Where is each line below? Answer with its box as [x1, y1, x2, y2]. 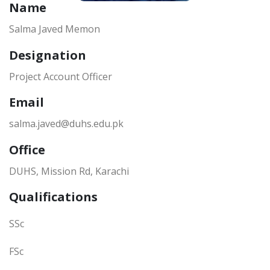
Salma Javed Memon [9, 22, 100, 36]
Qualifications [9, 189, 98, 206]
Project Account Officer [9, 69, 112, 83]
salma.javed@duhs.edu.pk [9, 117, 124, 131]
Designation [9, 46, 86, 63]
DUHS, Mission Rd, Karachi [9, 164, 129, 178]
